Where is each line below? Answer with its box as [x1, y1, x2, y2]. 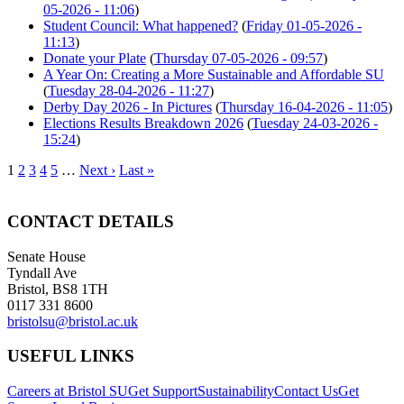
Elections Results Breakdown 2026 [43, 115, 243, 132]
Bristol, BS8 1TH [7, 280, 108, 297]
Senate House [7, 248, 86, 264]
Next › [79, 162, 115, 179]
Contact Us [274, 383, 338, 399]
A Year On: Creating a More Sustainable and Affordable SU [43, 67, 384, 83]
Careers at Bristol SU [7, 383, 128, 399]
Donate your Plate [43, 50, 146, 67]
